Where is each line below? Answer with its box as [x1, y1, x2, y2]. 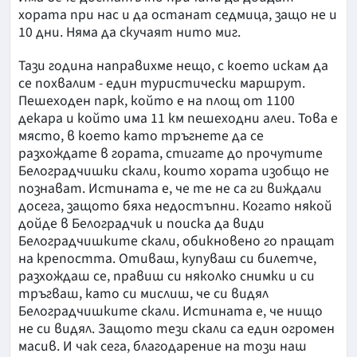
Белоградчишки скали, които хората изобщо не [18, 160, 329, 181]
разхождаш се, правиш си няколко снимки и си [18, 265, 315, 286]
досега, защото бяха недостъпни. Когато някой [18, 195, 332, 216]
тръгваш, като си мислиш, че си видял [18, 283, 269, 304]
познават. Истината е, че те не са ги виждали [18, 178, 322, 198]
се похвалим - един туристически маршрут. [18, 73, 305, 93]
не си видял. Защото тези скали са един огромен [18, 318, 335, 339]
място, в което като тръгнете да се [18, 125, 264, 146]
